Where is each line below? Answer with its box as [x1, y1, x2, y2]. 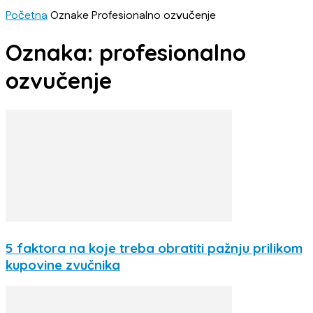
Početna [6, 8, 48, 24]
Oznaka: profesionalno [6, 38, 246, 67]
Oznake [50, 8, 89, 24]
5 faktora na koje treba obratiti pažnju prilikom [6, 239, 303, 256]
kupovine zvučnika [6, 256, 120, 273]
